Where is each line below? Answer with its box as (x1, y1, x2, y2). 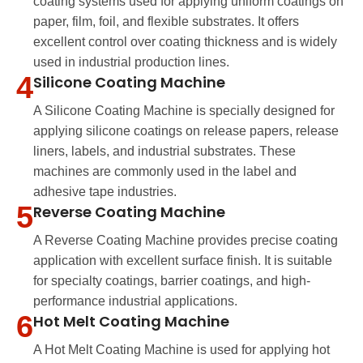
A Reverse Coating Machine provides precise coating (33, 233, 338, 248)
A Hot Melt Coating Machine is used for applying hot (33, 343, 330, 357)
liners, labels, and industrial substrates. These (33, 144, 296, 159)
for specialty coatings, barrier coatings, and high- (33, 274, 310, 288)
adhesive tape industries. (33, 185, 177, 199)
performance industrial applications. (33, 294, 237, 309)
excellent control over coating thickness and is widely (33, 35, 337, 49)
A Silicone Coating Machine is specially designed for (33, 104, 335, 118)
